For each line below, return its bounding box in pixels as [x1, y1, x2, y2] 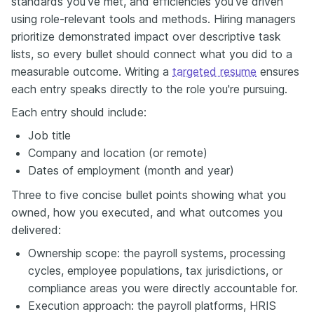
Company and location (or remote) [28, 145, 207, 160]
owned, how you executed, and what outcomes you [11, 205, 282, 219]
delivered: [11, 222, 61, 237]
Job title [28, 128, 71, 142]
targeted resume [172, 64, 257, 78]
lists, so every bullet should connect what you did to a [11, 46, 292, 61]
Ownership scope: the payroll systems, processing [28, 245, 285, 260]
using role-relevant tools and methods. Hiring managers [11, 11, 296, 26]
